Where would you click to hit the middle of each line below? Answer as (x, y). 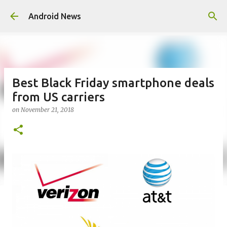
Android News (55, 16)
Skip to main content (113, 13)
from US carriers (59, 97)
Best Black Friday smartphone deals (113, 83)
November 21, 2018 (47, 110)
